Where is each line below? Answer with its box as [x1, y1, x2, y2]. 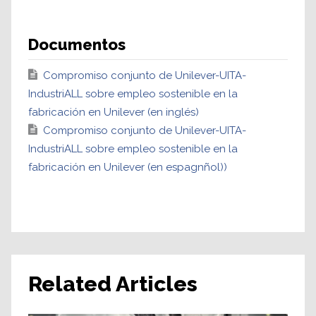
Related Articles [28, 271, 197, 296]
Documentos [28, 35, 126, 54]
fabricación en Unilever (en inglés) [28, 105, 199, 119]
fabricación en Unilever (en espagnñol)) [28, 160, 227, 174]
